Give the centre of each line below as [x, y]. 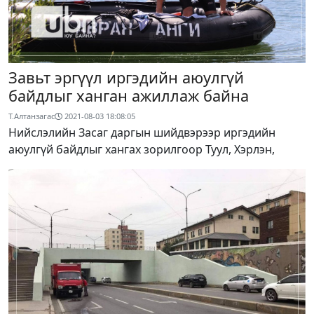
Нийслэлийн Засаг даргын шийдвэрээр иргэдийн [142, 133]
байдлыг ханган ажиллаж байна [129, 96]
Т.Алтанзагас [32, 116]
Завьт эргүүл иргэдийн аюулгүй [126, 78]
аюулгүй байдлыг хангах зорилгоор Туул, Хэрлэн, [142, 150]
